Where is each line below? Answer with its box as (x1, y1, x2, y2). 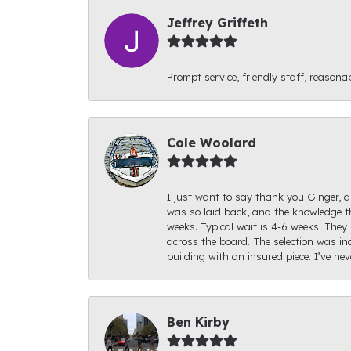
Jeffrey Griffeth (167, 14, 268, 31)
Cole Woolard (167, 134, 256, 150)
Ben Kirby (167, 313, 230, 330)
